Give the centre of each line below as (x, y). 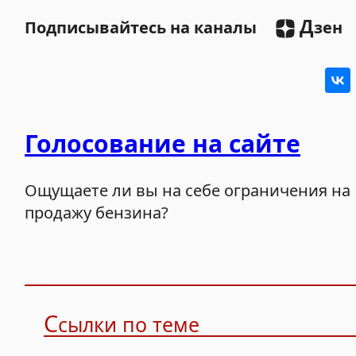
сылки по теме (129, 324)
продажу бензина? (97, 212)
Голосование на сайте (163, 143)
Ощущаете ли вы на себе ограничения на (188, 190)
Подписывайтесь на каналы (141, 27)
